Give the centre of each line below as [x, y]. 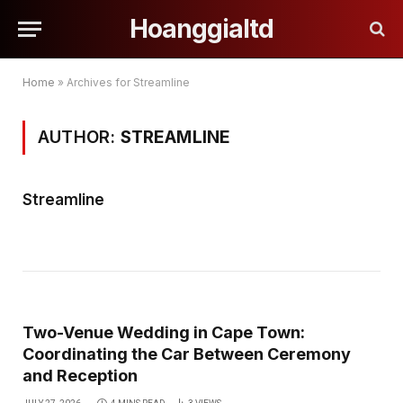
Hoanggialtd [201, 29]
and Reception [80, 376]
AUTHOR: [79, 137]
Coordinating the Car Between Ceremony [187, 354]
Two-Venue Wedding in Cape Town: [164, 332]
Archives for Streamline [128, 82]
